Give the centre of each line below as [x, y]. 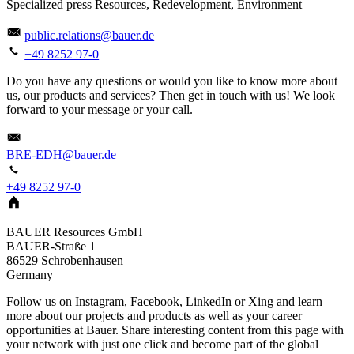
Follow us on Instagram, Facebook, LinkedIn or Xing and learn [164, 302]
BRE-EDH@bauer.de [61, 154]
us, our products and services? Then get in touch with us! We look [171, 95]
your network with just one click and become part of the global [162, 345]
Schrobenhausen [82, 261]
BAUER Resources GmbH [75, 232]
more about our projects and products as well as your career [154, 316]
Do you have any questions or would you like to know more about [172, 81]
